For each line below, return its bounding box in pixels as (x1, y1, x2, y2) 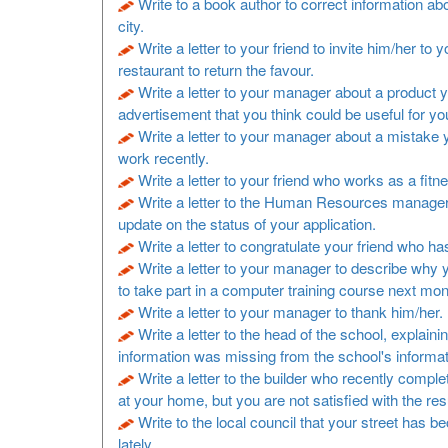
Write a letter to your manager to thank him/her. (138, 301, 443, 322)
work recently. (118, 147, 209, 168)
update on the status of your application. (118, 213, 376, 234)
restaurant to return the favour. (118, 59, 314, 80)
